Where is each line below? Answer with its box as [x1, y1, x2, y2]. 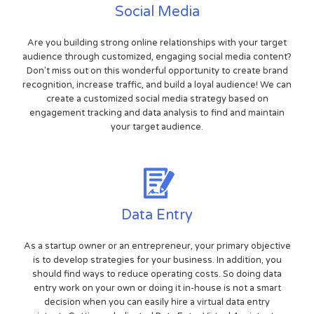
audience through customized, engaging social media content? [22, 51, 292, 63]
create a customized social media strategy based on [46, 93, 268, 105]
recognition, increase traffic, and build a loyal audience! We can [22, 79, 292, 91]
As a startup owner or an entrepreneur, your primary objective [23, 240, 291, 252]
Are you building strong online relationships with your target [27, 37, 287, 49]
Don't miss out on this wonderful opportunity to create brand [26, 65, 288, 77]
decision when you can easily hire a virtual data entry [44, 296, 270, 308]
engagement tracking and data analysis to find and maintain [29, 107, 285, 119]
